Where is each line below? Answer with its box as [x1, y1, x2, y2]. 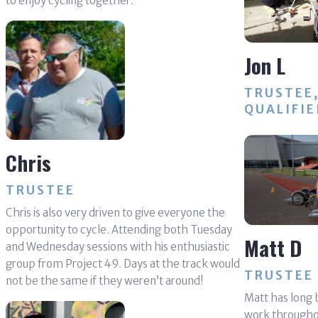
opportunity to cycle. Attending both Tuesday [5, 222, 232, 236]
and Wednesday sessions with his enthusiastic [5, 239, 230, 253]
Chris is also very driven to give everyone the [5, 205, 225, 219]
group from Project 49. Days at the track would [5, 256, 240, 270]
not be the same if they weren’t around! [5, 273, 204, 287]
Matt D [243, 231, 302, 263]
